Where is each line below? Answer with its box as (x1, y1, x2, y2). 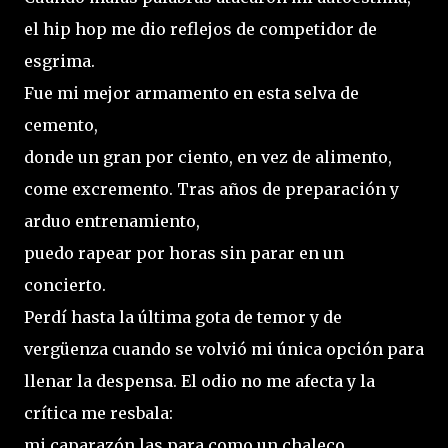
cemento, (24, 115, 98, 136)
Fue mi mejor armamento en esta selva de (24, 83, 359, 104)
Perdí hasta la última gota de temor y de (24, 307, 342, 328)
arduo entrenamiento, (24, 211, 200, 232)
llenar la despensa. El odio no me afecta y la (24, 371, 375, 392)
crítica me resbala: (24, 403, 173, 424)
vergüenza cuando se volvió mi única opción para (24, 339, 424, 360)
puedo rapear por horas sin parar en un (24, 243, 344, 264)
